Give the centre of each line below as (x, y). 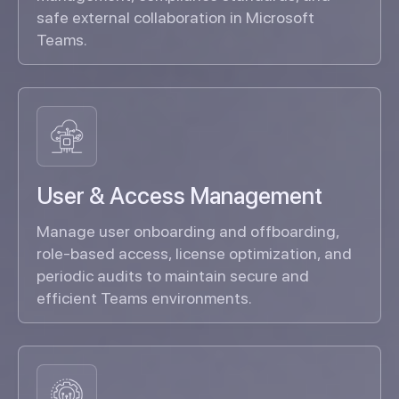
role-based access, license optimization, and (194, 254)
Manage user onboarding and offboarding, (188, 232)
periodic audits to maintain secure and (173, 276)
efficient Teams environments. (144, 298)
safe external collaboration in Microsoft (175, 18)
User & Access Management (179, 196)
